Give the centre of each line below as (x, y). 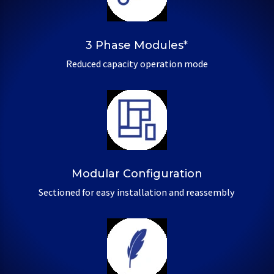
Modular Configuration (137, 174)
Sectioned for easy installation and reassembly (137, 193)
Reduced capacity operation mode (137, 64)
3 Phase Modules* (137, 46)
